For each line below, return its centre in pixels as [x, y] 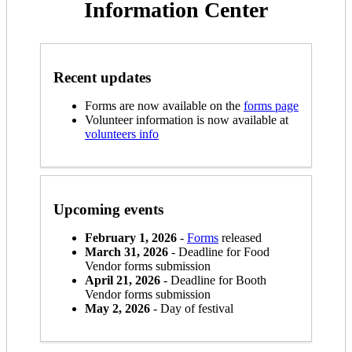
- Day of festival [192, 308]
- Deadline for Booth [213, 280]
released [240, 237]
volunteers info [122, 134]
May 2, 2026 [117, 308]
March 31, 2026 [126, 251]
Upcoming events [108, 209]
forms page [271, 105]
